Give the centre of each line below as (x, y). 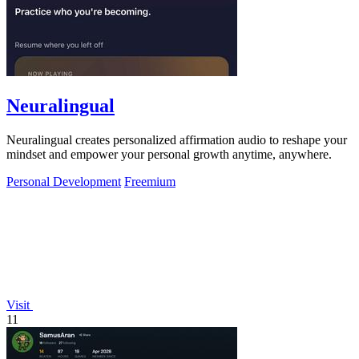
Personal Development (64, 181)
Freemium (150, 181)
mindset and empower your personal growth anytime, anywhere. (169, 154)
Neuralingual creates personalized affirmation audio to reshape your (177, 139)
